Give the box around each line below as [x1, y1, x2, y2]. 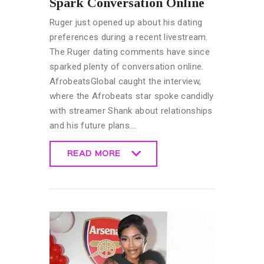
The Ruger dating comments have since [49, 46, 210, 57]
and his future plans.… [49, 120, 137, 131]
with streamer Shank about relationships [49, 105, 213, 116]
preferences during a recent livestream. [49, 31, 208, 42]
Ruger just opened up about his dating [49, 16, 203, 28]
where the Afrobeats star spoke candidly [49, 90, 214, 101]
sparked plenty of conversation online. [49, 61, 204, 72]
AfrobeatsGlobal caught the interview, [49, 75, 202, 87]
